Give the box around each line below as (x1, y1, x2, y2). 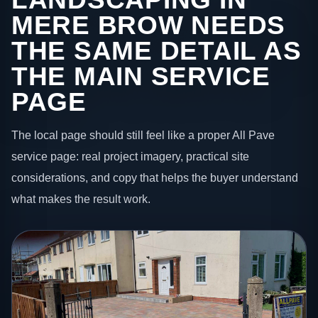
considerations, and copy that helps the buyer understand (11, 171, 298, 185)
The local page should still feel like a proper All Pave (11, 128, 275, 142)
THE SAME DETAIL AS (11, 35, 302, 65)
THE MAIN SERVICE (11, 61, 270, 91)
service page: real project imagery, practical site (11, 150, 249, 163)
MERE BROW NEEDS (11, 10, 286, 40)
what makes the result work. (11, 192, 150, 206)
